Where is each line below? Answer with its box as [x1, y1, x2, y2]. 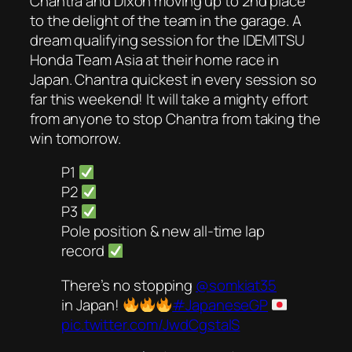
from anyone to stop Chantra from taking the [30, 108, 321, 129]
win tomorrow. [30, 127, 121, 148]
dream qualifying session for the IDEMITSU [30, 29, 305, 50]
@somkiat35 [196, 274, 277, 295]
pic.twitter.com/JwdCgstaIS [61, 313, 240, 335]
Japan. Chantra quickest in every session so [30, 68, 317, 90]
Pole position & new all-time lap [61, 221, 265, 242]
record [61, 240, 108, 262]
